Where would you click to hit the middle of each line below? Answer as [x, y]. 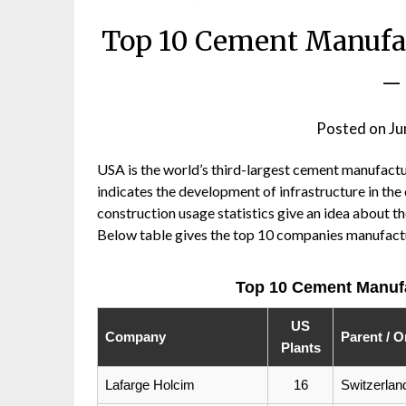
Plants [300, 347]
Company [135, 336]
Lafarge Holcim [150, 384]
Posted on [353, 128]
